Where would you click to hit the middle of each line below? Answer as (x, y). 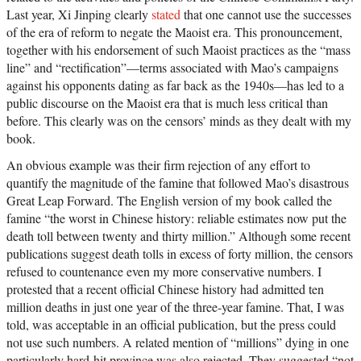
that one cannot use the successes (266, 15)
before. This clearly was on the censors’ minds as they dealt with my (179, 121)
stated (166, 15)
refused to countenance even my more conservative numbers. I (164, 272)
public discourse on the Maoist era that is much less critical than (167, 103)
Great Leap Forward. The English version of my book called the (169, 201)
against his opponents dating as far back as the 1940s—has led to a (175, 85)
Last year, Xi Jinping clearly (79, 15)
